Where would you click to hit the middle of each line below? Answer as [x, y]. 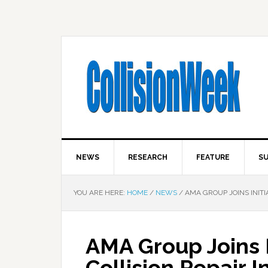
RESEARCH [148, 157]
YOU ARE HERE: [100, 193]
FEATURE [213, 157]
